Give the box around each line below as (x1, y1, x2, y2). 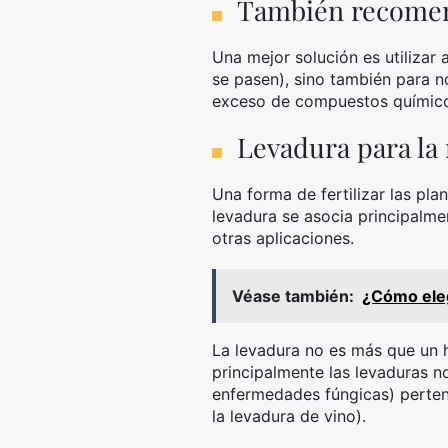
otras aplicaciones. (212, 228, 354, 248)
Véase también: (232, 286, 354, 306)
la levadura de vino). (212, 406, 366, 426)
